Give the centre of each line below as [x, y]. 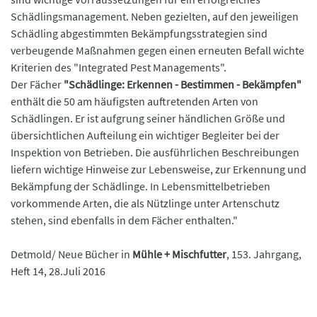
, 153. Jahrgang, [264, 254]
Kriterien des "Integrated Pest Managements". [119, 68]
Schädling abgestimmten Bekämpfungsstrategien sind [139, 34]
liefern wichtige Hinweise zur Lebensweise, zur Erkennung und [158, 169]
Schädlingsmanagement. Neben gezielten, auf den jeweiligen [155, 17]
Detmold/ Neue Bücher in [70, 254]
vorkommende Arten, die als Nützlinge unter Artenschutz [145, 203]
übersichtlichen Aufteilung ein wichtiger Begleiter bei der [145, 136]
